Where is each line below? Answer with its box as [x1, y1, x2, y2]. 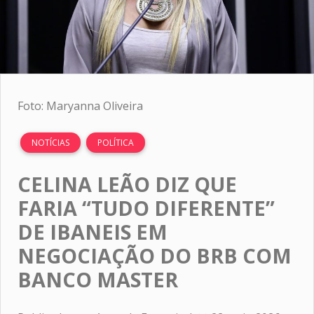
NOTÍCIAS [32, 136, 69, 149]
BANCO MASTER [18, 265, 178, 293]
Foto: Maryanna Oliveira [18, 97, 143, 114]
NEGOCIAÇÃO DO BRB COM [18, 241, 292, 269]
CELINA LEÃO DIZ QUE [18, 170, 237, 198]
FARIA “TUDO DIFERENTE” [18, 193, 275, 221]
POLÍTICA [97, 136, 134, 149]
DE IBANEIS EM [18, 217, 168, 245]
